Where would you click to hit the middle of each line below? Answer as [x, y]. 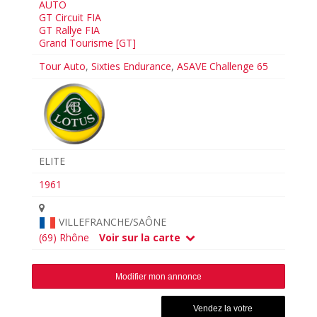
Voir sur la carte [142, 237]
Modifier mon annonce [158, 276]
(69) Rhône [64, 237]
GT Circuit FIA [70, 17]
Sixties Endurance [132, 66]
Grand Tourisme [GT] [88, 42]
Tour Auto [63, 66]
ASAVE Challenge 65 [223, 66]
